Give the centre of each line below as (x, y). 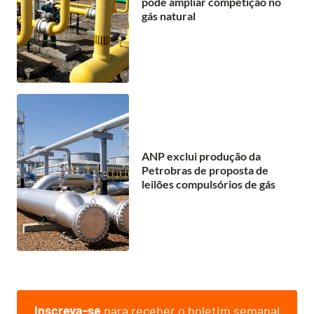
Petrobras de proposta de (205, 170)
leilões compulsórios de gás (209, 184)
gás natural (169, 16)
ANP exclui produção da (201, 156)
